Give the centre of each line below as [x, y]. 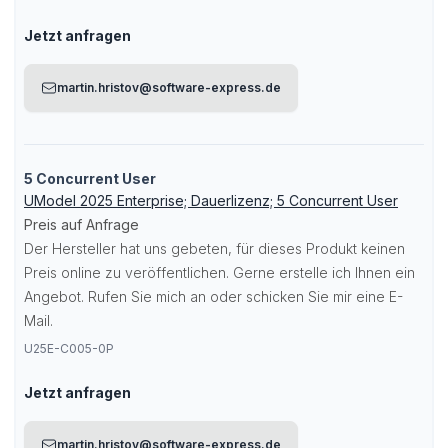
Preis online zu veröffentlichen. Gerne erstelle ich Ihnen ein [219, 272]
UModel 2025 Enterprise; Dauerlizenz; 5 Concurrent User [211, 200]
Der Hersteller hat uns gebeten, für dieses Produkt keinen [214, 248]
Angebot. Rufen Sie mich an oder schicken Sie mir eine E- [213, 296]
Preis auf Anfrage [81, 224]
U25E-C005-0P [69, 348]
